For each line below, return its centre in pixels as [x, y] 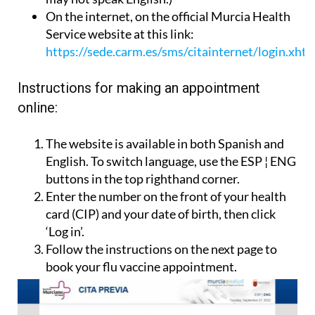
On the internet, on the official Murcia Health [168, 17]
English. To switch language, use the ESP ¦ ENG [171, 161]
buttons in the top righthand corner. [143, 179]
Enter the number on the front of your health [166, 197]
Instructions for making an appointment [139, 88]
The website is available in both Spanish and [165, 144]
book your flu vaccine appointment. [141, 267]
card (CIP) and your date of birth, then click [161, 214]
